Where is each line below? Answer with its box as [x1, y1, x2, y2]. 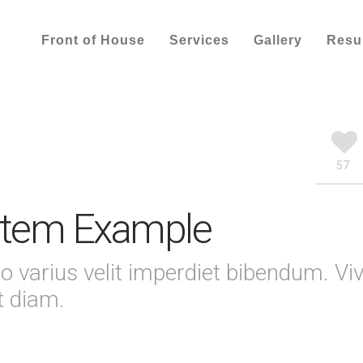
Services [169, 33, 229, 47]
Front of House [41, 33, 145, 47]
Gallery [254, 33, 302, 47]
